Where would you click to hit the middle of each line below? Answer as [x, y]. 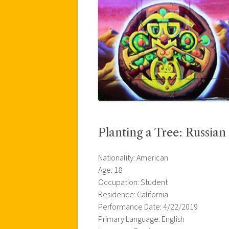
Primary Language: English [141, 219]
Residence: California [133, 194]
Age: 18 [110, 170]
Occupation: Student [133, 182]
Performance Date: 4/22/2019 [148, 207]
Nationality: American [133, 158]
